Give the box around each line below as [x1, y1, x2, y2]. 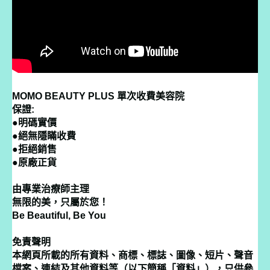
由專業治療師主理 [12, 183, 89, 194]
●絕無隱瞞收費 [12, 130, 76, 141]
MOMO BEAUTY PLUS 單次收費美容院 [12, 90, 184, 101]
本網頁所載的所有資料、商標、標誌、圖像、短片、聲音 [12, 250, 253, 260]
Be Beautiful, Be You [12, 210, 106, 221]
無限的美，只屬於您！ [12, 196, 108, 207]
